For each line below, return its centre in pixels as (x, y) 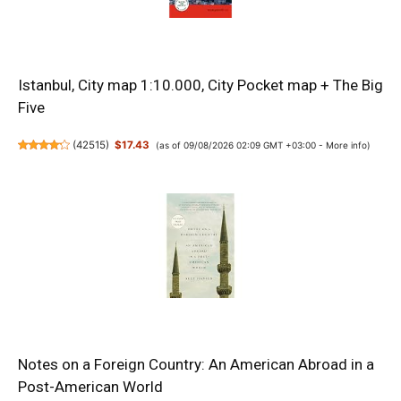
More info (346, 145)
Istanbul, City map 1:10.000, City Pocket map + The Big (200, 85)
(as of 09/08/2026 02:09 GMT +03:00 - (240, 145)
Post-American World (90, 387)
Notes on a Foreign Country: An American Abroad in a (196, 365)
